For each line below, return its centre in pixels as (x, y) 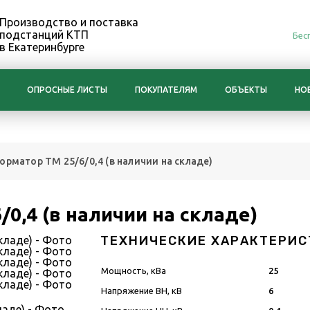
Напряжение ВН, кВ (142, 291)
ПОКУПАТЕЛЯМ (166, 90)
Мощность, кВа (134, 271)
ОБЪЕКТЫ (246, 90)
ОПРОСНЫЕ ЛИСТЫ (67, 90)
